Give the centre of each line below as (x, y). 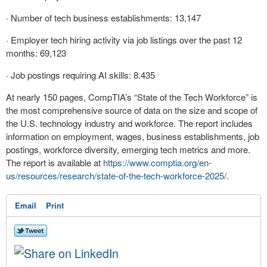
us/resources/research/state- (62, 176)
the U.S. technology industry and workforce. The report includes (129, 123)
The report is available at (55, 162)
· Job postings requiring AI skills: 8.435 (82, 75)
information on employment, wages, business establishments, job (133, 136)
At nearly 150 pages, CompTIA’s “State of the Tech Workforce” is (132, 97)
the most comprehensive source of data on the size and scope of (132, 110)
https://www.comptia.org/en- (157, 162)
